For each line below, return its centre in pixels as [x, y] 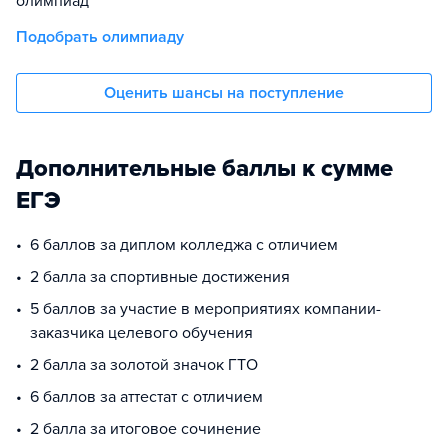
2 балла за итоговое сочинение [145, 429]
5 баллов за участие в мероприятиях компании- [205, 309]
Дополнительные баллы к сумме [204, 168]
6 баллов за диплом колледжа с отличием [184, 245]
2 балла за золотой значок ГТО [144, 365]
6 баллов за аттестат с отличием [146, 397]
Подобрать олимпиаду [100, 37]
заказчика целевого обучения [141, 333]
